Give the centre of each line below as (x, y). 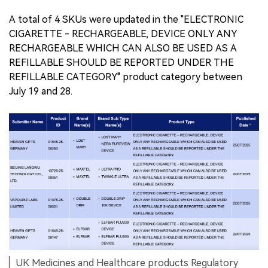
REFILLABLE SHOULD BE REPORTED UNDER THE (121, 62)
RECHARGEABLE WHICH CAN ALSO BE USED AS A (123, 48)
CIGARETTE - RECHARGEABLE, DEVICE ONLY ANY (123, 33)
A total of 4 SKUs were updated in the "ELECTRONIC (126, 19)
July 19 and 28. (41, 91)
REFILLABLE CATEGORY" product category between (126, 77)
